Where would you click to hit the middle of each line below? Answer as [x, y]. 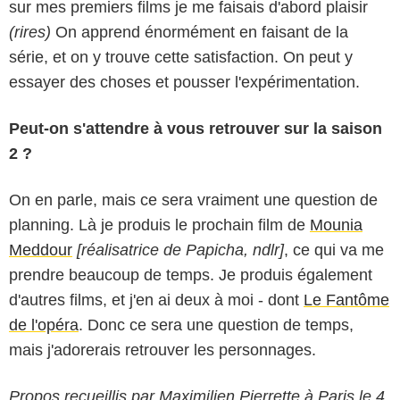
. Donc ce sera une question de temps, [216, 325]
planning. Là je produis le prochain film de [159, 225]
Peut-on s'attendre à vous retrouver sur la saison [196, 128]
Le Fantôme [346, 300]
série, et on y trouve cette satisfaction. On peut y [181, 57]
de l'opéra [44, 325]
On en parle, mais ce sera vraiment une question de [193, 200]
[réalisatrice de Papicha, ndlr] [180, 250]
